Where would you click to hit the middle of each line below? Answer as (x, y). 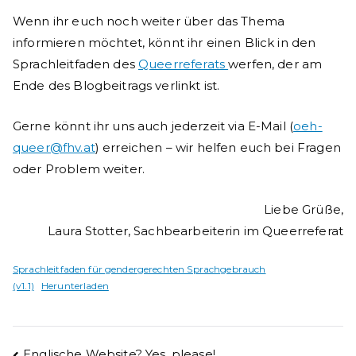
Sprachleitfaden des (75, 64)
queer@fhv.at (54, 148)
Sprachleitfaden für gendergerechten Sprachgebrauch (139, 269)
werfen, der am (275, 64)
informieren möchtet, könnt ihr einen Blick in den (164, 43)
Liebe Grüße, (304, 210)
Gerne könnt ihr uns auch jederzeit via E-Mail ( (153, 126)
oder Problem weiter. (79, 169)
